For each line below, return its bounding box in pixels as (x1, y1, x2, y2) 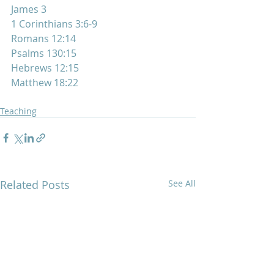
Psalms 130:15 (11, 46, 76, 60)
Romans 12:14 (11, 31, 76, 45)
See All (168, 177, 196, 189)
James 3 (11, 2, 46, 16)
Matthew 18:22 (11, 75, 78, 89)
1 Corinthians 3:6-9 (11, 17, 97, 31)
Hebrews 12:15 (11, 61, 79, 75)
